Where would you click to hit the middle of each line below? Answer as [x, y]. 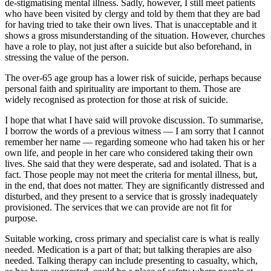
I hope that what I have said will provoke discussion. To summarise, [134, 120]
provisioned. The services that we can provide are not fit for [118, 207]
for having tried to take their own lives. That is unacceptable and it [131, 25]
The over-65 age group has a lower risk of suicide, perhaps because [133, 78]
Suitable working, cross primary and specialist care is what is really [132, 239]
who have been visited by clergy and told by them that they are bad [132, 14]
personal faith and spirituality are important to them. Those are [123, 89]
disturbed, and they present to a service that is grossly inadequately [131, 197]
